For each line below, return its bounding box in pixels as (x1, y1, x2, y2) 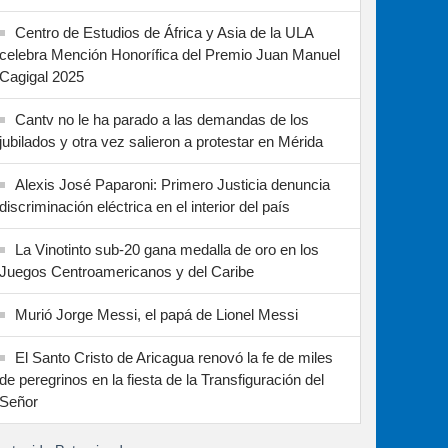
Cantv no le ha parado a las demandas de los (15, 111, 309, 128)
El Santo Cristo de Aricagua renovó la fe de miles (15, 349, 333, 366)
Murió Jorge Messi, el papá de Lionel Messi (15, 306, 298, 323)
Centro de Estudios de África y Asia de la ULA (15, 24, 313, 41)
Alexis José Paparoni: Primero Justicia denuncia (15, 176, 330, 193)
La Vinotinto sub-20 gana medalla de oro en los (15, 241, 319, 258)
